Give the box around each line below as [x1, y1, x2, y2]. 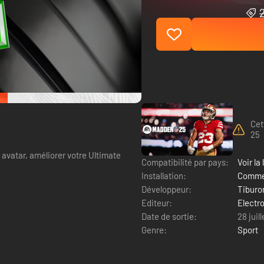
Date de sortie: [141, 210, 197, 222]
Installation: [141, 170, 186, 181]
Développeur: [141, 183, 192, 194]
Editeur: [141, 197, 172, 208]
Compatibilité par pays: [141, 156, 229, 167]
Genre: [141, 224, 167, 235]
